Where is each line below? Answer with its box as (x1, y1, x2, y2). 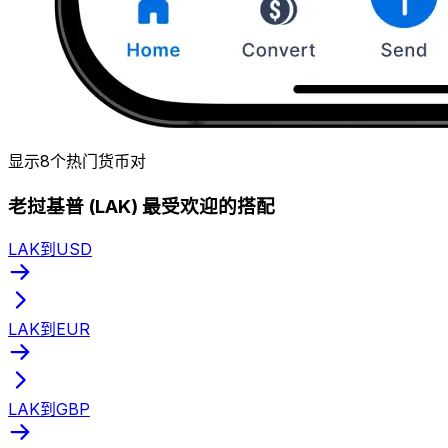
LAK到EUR (8, 319, 90, 340)
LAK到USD (8, 239, 92, 260)
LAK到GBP (8, 399, 90, 420)
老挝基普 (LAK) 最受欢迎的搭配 (8, 194, 275, 218)
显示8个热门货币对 (8, 150, 146, 171)
